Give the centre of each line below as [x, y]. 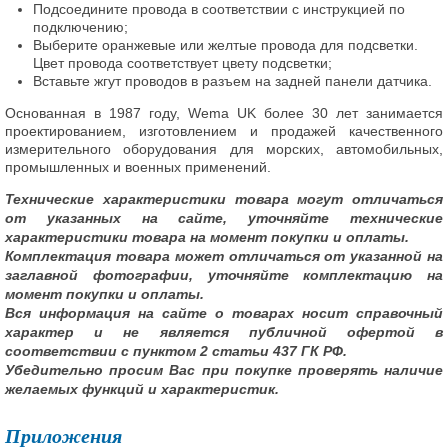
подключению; [80, 26]
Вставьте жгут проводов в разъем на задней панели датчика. [232, 80]
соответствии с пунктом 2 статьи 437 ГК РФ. [176, 350]
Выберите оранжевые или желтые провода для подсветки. [225, 44]
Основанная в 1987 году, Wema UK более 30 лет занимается [224, 112]
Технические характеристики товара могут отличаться [224, 198]
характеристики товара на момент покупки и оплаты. [207, 236]
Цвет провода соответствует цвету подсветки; [182, 62]
